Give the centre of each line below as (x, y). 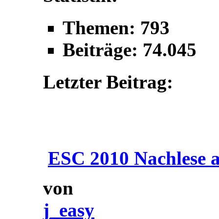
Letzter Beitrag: (108, 82)
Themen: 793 (116, 27)
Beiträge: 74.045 (130, 49)
